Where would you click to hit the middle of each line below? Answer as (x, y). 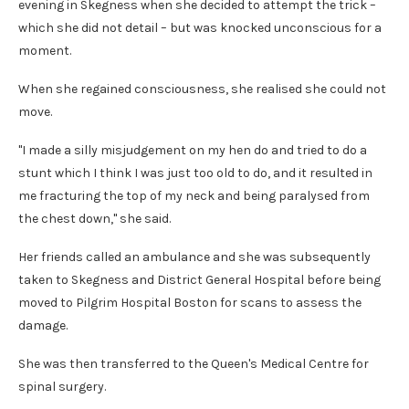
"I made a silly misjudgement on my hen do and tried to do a (193, 150)
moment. (45, 50)
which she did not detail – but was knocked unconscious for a (200, 27)
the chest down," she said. (94, 218)
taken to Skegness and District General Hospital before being (199, 279)
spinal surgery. (62, 386)
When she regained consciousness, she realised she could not (202, 89)
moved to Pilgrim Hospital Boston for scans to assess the (190, 302)
